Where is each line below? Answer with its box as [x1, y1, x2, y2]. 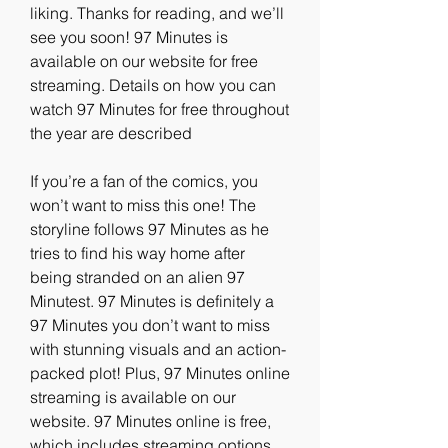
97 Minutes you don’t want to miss [30, 315, 270, 335]
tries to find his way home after [30, 243, 245, 263]
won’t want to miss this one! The [30, 195, 256, 215]
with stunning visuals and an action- [30, 339, 286, 359]
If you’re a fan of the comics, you [30, 171, 258, 191]
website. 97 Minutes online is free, [30, 411, 271, 431]
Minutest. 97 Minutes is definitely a [30, 291, 274, 311]
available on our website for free [30, 51, 258, 71]
